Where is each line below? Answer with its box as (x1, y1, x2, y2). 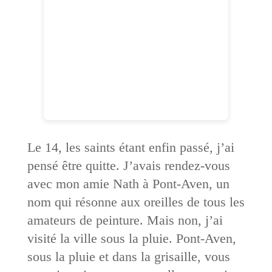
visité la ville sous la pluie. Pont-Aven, (27, 230, 236, 246)
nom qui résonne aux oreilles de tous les (27, 194, 245, 209)
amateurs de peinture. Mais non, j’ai (27, 212, 223, 228)
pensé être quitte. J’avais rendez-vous (27, 157, 230, 173)
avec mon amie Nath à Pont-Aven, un (27, 175, 229, 191)
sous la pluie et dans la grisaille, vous (27, 248, 230, 264)
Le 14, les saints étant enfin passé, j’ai (27, 139, 234, 155)
